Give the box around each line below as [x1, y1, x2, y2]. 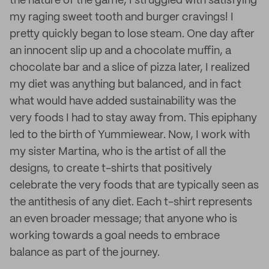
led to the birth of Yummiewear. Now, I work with [10, 130, 250, 141]
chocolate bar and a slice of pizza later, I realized [10, 62, 250, 73]
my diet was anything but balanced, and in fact [10, 79, 241, 90]
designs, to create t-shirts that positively [10, 163, 212, 174]
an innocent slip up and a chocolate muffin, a [10, 46, 231, 56]
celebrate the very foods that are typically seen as [10, 180, 259, 191]
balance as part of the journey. [10, 247, 160, 258]
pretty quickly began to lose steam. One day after [10, 29, 255, 40]
